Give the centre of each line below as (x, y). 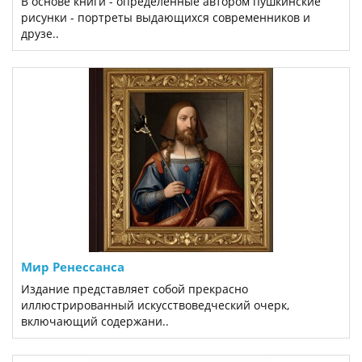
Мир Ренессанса (73, 267)
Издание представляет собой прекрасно (135, 289)
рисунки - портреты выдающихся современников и (166, 17)
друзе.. (40, 34)
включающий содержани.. (95, 321)
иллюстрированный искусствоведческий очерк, (155, 305)
